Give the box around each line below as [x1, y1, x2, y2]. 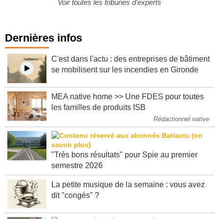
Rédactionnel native [153, 123, 209, 131]
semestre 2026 [51, 169, 103, 177]
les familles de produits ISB [51, 110, 146, 119]
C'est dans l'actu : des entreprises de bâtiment [51, 62, 210, 71]
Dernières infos [5, 39, 82, 52]
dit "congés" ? [51, 198, 99, 207]
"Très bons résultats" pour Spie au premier [51, 158, 197, 167]
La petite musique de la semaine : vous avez [51, 188, 205, 197]
